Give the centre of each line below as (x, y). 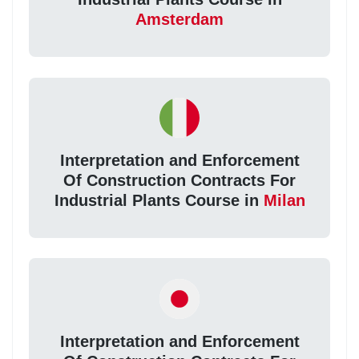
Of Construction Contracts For (179, 181)
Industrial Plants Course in (159, 201)
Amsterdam (179, 20)
